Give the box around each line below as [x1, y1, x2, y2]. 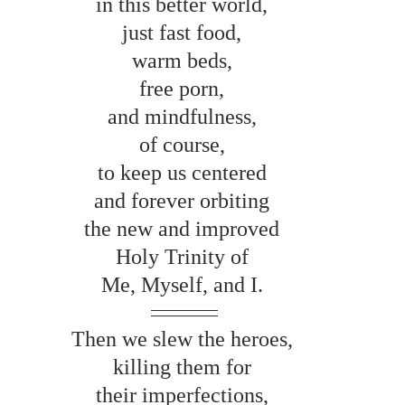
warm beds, [131, 48, 238, 72]
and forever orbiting [94, 188, 275, 212]
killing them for [112, 354, 257, 379]
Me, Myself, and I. [100, 272, 268, 297]
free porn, [139, 76, 230, 100]
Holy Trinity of [115, 244, 254, 268]
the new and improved [84, 216, 285, 240]
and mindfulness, [107, 104, 262, 128]
